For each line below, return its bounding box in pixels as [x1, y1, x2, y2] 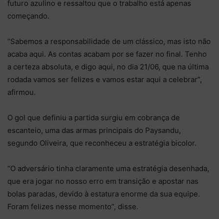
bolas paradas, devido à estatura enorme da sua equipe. [7, 189, 200, 198]
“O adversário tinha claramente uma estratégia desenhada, [7, 163, 209, 173]
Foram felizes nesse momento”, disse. [7, 201, 138, 211]
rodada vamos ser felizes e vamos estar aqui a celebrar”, [7, 74, 202, 84]
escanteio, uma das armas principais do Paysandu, [7, 125, 181, 135]
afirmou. [7, 87, 36, 97]
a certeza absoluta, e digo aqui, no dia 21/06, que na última [7, 62, 209, 71]
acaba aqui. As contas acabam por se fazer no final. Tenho [7, 49, 207, 59]
